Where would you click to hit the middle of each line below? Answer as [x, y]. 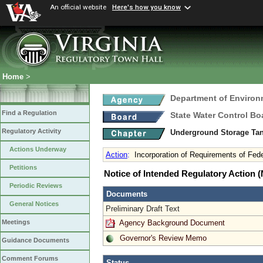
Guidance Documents [36, 240]
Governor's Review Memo [163, 238]
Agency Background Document [172, 222]
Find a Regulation [29, 113]
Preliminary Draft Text [143, 208]
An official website [78, 7]
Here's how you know [146, 7]
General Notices [34, 204]
